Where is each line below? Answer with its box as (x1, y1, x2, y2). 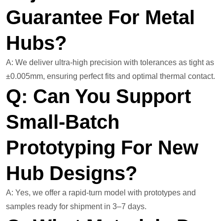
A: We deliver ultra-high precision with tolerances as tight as (6, 58, 214, 67)
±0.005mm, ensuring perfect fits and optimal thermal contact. (6, 72, 215, 81)
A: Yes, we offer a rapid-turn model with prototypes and (6, 188, 196, 197)
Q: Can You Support (6, 85, 191, 108)
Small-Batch (6, 111, 119, 133)
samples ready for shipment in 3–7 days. (6, 202, 147, 211)
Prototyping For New (6, 137, 198, 159)
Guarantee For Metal (6, 6, 195, 29)
